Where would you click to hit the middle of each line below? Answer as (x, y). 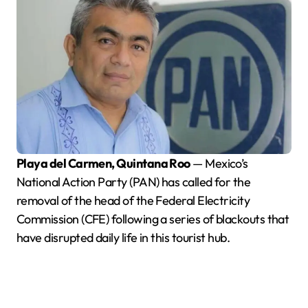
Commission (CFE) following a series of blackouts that (153, 219)
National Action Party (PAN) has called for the (134, 181)
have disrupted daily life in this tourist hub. (123, 237)
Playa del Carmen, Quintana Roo (107, 163)
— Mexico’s (219, 163)
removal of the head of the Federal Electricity (133, 200)
